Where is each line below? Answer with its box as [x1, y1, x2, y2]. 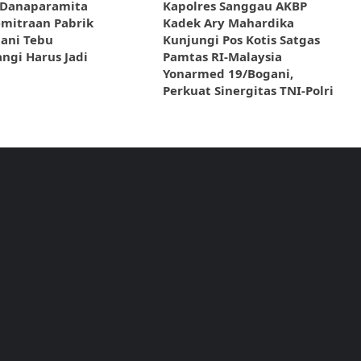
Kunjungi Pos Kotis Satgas [162, 31, 320, 48]
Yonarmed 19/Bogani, [162, 65, 293, 82]
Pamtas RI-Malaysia [162, 48, 282, 65]
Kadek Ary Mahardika [162, 15, 294, 31]
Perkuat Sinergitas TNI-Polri [162, 82, 334, 99]
